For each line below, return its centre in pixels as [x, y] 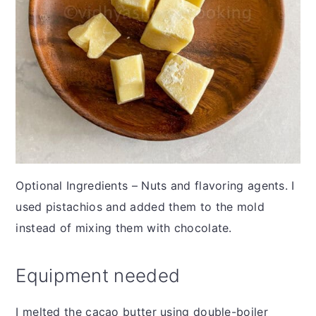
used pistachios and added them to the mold [140, 206]
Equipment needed [98, 275]
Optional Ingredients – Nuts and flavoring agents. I [155, 185]
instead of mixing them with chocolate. [124, 227]
